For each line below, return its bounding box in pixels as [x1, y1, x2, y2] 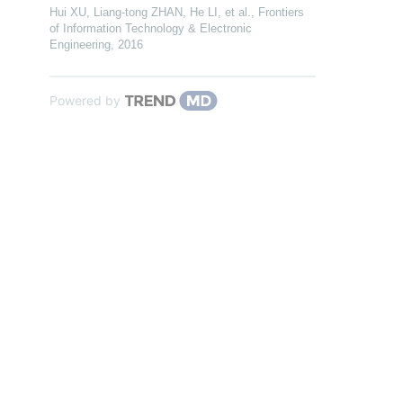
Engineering [49, 37, 111, 51]
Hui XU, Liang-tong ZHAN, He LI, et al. [49, 4, 251, 19]
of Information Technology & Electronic [49, 21, 252, 35]
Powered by [49, 92, 121, 108]
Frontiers [258, 4, 304, 19]
